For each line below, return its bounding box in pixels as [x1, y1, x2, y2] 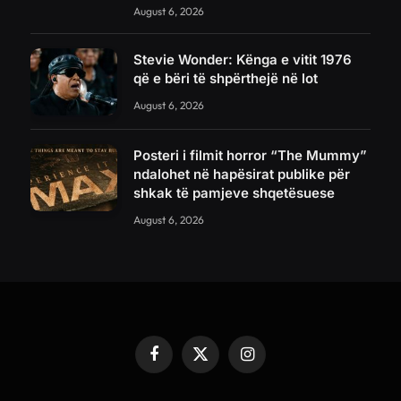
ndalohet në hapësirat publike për [133, 165, 350, 183]
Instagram [245, 354, 300, 369]
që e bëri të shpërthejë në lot [133, 70, 318, 88]
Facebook [152, 354, 208, 369]
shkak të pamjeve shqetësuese [133, 183, 335, 201]
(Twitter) [199, 371, 246, 386]
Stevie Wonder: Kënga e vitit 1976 [133, 51, 352, 69]
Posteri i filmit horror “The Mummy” [133, 146, 367, 164]
